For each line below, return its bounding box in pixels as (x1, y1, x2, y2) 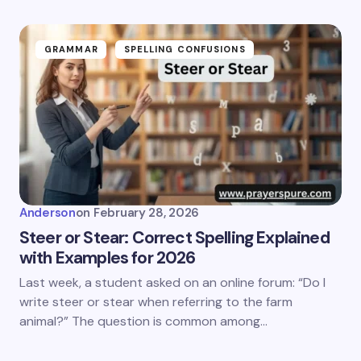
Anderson (19, 205, 76, 221)
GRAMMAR (44, 44, 98, 55)
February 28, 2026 (93, 205, 199, 221)
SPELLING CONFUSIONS (123, 44, 246, 55)
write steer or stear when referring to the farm (19, 293, 293, 310)
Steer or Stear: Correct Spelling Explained (19, 226, 330, 249)
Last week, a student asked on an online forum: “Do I (19, 274, 326, 291)
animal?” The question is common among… (19, 313, 268, 330)
